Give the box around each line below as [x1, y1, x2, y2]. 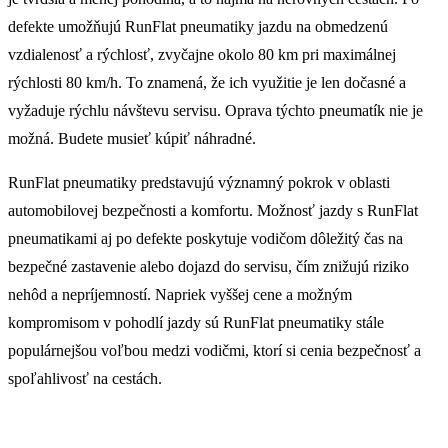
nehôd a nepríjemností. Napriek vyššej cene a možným [8, 285, 352, 303]
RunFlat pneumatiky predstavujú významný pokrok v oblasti [8, 173, 390, 191]
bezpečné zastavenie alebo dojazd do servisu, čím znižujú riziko [8, 257, 409, 275]
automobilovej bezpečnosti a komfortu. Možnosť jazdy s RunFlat [8, 201, 418, 219]
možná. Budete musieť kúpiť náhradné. [8, 129, 256, 147]
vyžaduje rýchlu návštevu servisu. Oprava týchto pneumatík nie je [8, 101, 423, 119]
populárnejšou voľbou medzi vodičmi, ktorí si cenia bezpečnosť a [8, 341, 421, 359]
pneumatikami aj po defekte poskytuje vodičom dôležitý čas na [8, 229, 403, 247]
